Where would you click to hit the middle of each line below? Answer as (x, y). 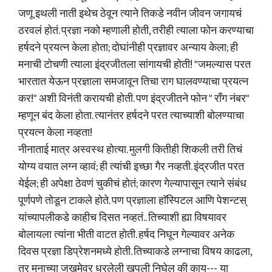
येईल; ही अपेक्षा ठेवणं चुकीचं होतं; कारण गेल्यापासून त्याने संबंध (132, 184)
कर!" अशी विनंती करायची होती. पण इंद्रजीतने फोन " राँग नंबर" (134, 99)
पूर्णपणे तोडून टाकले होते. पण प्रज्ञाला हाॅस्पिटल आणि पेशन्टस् (132, 201)
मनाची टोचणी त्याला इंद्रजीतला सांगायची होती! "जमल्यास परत (134, 65)
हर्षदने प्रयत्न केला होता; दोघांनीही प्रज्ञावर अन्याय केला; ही (128, 48)
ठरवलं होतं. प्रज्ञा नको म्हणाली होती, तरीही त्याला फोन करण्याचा (136, 31)
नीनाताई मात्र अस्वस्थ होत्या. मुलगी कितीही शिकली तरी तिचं (130, 150)
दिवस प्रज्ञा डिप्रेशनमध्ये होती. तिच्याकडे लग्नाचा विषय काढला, (135, 252)
